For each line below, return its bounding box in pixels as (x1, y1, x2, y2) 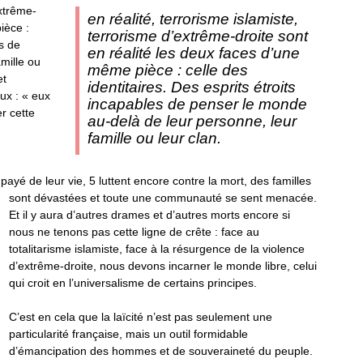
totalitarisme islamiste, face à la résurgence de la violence (8, 242, 305, 255)
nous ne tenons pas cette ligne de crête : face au (8, 225, 259, 238)
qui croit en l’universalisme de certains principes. (8, 276, 257, 289)
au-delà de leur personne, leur (87, 113, 297, 130)
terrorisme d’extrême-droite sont (87, 28, 308, 45)
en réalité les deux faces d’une (87, 45, 300, 62)
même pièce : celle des (87, 62, 248, 79)
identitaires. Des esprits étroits (87, 79, 296, 96)
